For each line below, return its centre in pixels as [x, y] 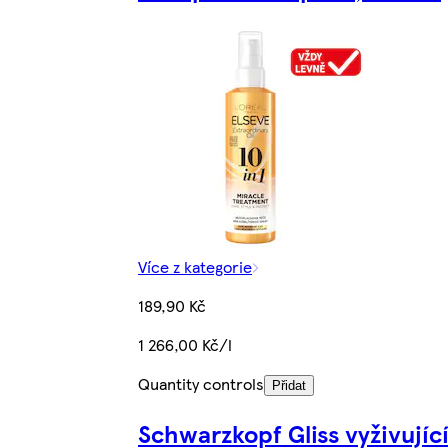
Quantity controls [201, 384]
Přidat [289, 386]
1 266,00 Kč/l [185, 345]
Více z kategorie [195, 267]
